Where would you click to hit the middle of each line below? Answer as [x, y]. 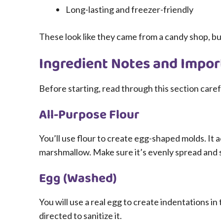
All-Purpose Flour [89, 115]
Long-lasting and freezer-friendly [129, 10]
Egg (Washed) [78, 179]
